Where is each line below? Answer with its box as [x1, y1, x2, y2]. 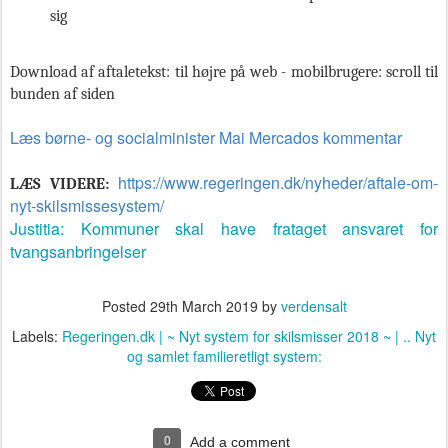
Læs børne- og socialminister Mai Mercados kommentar [10, 126, 402, 150]
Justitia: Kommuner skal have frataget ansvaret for [10, 217, 438, 241]
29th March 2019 [149, 296, 258, 317]
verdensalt [280, 296, 347, 317]
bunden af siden [10, 85, 115, 104]
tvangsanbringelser [10, 240, 146, 264]
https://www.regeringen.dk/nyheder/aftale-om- [118, 171, 438, 195]
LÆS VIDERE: [10, 175, 109, 194]
